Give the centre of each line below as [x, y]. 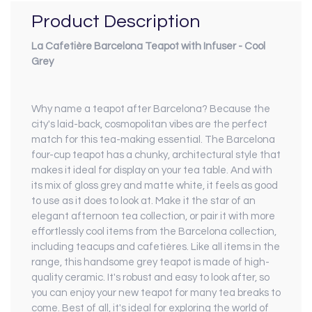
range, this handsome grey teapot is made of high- [150, 262]
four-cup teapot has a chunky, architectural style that [156, 155]
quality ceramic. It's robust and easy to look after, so [150, 277]
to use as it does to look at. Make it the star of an [143, 201]
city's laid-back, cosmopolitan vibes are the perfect [149, 124]
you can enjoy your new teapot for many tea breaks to [156, 292]
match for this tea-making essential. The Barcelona [153, 139]
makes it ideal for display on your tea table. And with [152, 170]
